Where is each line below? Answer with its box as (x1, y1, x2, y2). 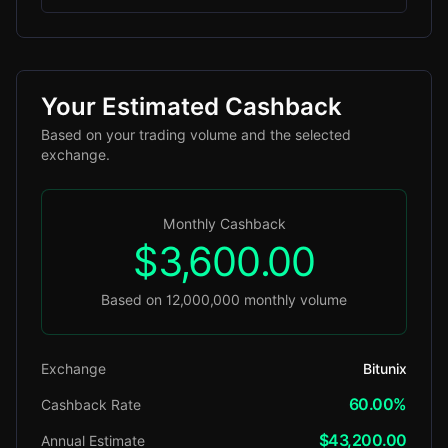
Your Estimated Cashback (41, 92, 342, 121)
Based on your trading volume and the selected (41, 127, 351, 143)
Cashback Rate (41, 397, 141, 413)
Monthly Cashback (162, 216, 286, 232)
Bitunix (363, 361, 407, 377)
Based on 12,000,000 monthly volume (101, 292, 347, 308)
